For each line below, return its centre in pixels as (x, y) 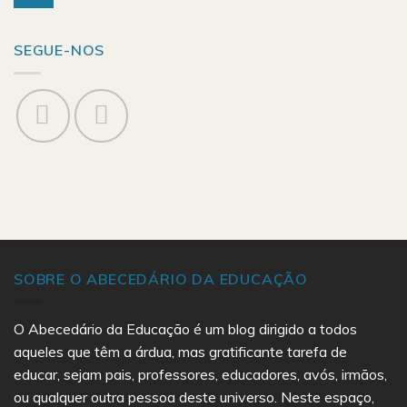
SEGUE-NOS (60, 50)
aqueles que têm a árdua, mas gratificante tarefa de (180, 351)
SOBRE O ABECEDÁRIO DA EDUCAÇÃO (161, 279)
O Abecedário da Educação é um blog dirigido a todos (185, 328)
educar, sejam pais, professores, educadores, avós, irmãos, (200, 374)
